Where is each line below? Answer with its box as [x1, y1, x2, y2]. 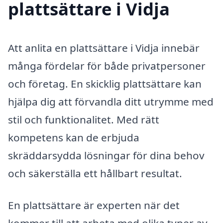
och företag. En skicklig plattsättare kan [8, 76, 202, 91]
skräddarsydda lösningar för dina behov [8, 148, 205, 162]
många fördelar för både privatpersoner [8, 58, 206, 73]
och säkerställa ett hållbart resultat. [8, 166, 182, 180]
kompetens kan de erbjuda [8, 130, 139, 144]
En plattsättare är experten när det [8, 198, 180, 212]
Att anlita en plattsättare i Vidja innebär [8, 40, 200, 55]
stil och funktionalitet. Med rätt [8, 112, 159, 126]
